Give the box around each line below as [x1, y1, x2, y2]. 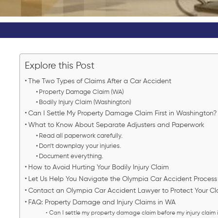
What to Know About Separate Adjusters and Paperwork [28, 122, 206, 129]
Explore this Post [25, 61, 94, 71]
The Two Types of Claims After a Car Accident [28, 78, 173, 85]
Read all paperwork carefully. [39, 133, 125, 140]
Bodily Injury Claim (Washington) [39, 99, 131, 106]
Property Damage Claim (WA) [39, 89, 124, 96]
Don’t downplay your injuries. [39, 143, 123, 150]
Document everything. [39, 153, 105, 160]
